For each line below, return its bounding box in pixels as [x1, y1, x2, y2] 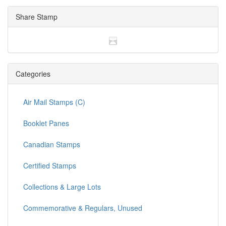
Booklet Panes [23, 118, 69, 129]
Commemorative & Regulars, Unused [23, 203, 142, 213]
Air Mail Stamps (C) [23, 97, 85, 107]
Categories [16, 69, 50, 79]
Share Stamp [16, 11, 58, 22]
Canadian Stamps [23, 139, 80, 150]
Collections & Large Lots [23, 182, 101, 192]
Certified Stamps [23, 160, 76, 171]
